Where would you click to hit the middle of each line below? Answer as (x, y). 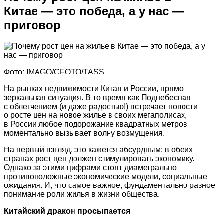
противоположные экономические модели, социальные (106, 176)
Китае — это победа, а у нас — (94, 11)
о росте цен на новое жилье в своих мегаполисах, (95, 115)
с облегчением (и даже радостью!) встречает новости (101, 106)
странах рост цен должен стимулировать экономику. (99, 158)
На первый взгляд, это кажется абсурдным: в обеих (98, 149)
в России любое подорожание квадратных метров (96, 124)
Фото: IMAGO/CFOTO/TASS (54, 72)
